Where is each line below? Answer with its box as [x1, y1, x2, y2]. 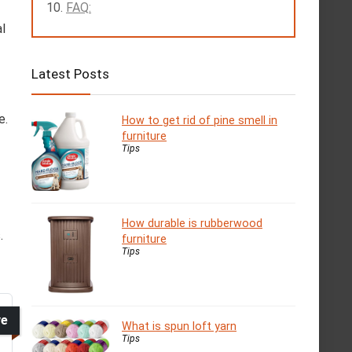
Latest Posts [31, 65, 109, 82]
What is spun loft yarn [122, 319, 236, 332]
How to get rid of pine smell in [122, 113, 277, 126]
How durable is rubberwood [122, 216, 262, 229]
